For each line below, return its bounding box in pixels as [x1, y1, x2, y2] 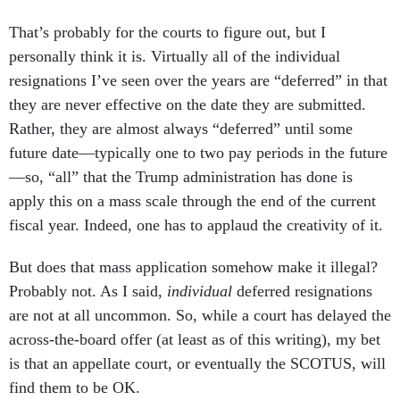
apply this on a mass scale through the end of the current [9, 192, 376, 211]
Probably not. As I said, [9, 282, 167, 301]
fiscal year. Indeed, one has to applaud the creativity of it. [9, 216, 387, 235]
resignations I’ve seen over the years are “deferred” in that [9, 71, 387, 90]
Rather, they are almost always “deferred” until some [9, 120, 353, 138]
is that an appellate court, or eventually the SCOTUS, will [9, 354, 386, 373]
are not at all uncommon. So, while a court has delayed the [9, 306, 391, 325]
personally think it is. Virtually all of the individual [9, 47, 340, 66]
